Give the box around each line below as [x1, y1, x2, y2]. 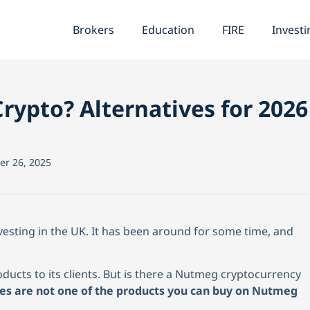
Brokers [72, 22, 114, 37]
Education [141, 22, 194, 37]
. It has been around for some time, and [86, 224, 293, 239]
